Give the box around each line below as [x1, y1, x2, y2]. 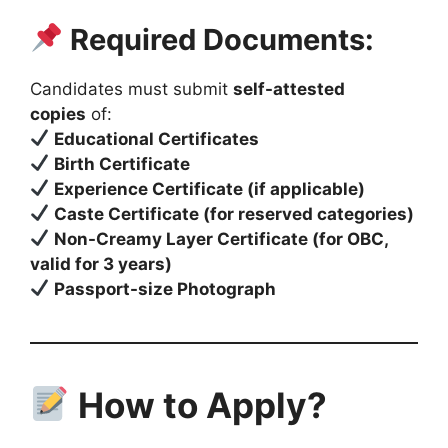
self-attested [233, 78, 345, 99]
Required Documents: [63, 21, 375, 57]
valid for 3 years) [30, 253, 172, 274]
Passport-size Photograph [54, 278, 277, 299]
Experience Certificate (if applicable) [54, 178, 366, 199]
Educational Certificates [54, 128, 260, 149]
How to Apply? [69, 383, 327, 426]
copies [30, 103, 86, 124]
